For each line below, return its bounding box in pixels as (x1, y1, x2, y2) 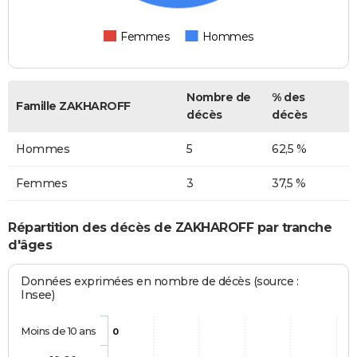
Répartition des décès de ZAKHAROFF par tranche (8, 219, 331, 235)
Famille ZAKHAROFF (16, 99, 131, 114)
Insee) (21, 287, 55, 302)
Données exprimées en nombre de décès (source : (21, 273, 299, 288)
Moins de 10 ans (21, 324, 96, 337)
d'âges (8, 237, 52, 253)
